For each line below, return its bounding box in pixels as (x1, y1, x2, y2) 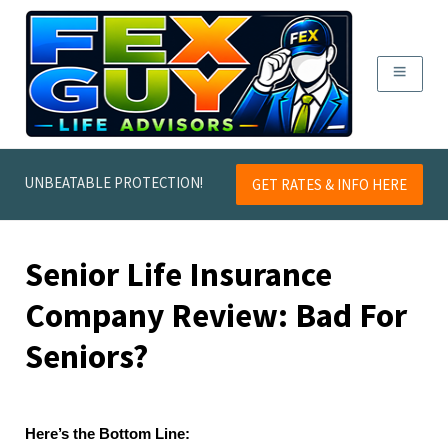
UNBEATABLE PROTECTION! (25, 172, 203, 192)
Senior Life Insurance (25, 253, 332, 296)
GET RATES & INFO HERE (252, 174, 408, 194)
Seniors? (25, 335, 148, 378)
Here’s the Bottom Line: (25, 425, 190, 442)
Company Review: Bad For (25, 294, 407, 337)
